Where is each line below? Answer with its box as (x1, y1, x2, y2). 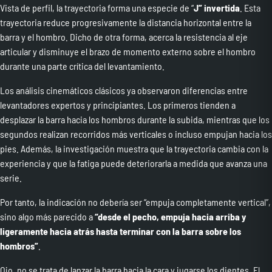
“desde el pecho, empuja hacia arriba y (95, 210, 246, 222)
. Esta (240, 1, 260, 13)
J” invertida (194, 1, 240, 13)
